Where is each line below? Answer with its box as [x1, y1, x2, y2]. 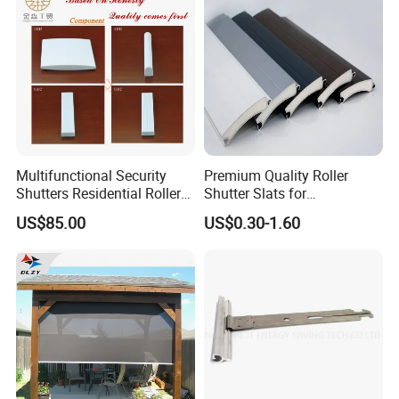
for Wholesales [16, 200, 110, 221]
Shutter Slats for [203, 183, 306, 203]
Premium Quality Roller [203, 165, 348, 185]
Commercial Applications [203, 200, 362, 221]
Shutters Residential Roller [16, 183, 182, 203]
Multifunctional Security [16, 165, 167, 185]
